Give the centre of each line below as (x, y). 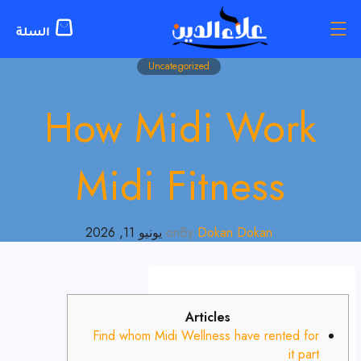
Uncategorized (178, 66)
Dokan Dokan (234, 232)
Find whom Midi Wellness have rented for (206, 336)
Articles (208, 317)
